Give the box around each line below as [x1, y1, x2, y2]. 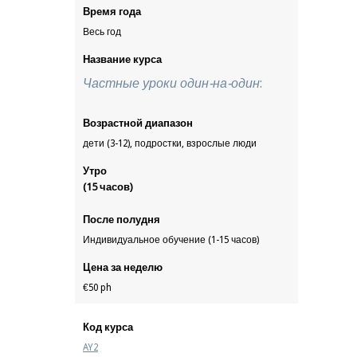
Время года [83, 6, 141, 18]
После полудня [83, 214, 160, 226]
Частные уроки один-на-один [83, 76, 260, 91]
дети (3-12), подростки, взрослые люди [83, 138, 257, 149]
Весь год [83, 26, 121, 37]
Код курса [83, 321, 133, 333]
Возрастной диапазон [83, 117, 193, 129]
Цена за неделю [83, 261, 163, 273]
